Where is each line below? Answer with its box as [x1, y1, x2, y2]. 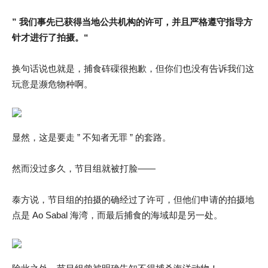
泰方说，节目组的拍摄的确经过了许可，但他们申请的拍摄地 [12, 194, 254, 205]
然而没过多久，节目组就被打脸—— [12, 163, 156, 173]
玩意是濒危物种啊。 [12, 79, 93, 89]
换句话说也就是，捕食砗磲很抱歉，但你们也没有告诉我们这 [12, 63, 254, 74]
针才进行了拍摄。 [12, 32, 84, 42]
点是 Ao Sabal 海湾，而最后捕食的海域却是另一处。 [12, 210, 223, 220]
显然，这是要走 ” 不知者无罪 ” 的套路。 [12, 132, 171, 142]
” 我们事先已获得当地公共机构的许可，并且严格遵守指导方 [12, 17, 252, 27]
